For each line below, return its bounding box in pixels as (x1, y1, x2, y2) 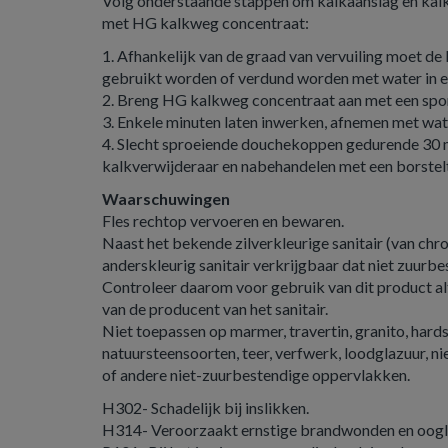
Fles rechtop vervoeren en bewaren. (102, 211, 344, 230)
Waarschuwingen (102, 189, 230, 208)
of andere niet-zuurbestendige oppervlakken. (102, 365, 410, 384)
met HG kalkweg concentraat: (102, 13, 309, 32)
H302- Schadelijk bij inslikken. (102, 398, 309, 417)
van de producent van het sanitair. (102, 299, 328, 318)
